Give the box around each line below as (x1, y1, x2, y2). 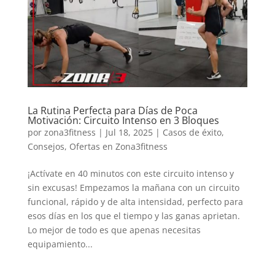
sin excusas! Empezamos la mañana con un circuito (27, 181, 239, 193)
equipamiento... (27, 238, 93, 250)
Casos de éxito (162, 126, 222, 138)
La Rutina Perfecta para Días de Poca (27, 103, 198, 117)
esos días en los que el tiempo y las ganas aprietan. (27, 209, 240, 222)
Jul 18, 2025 (105, 126, 153, 138)
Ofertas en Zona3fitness (69, 140, 168, 152)
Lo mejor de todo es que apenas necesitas (27, 223, 201, 236)
